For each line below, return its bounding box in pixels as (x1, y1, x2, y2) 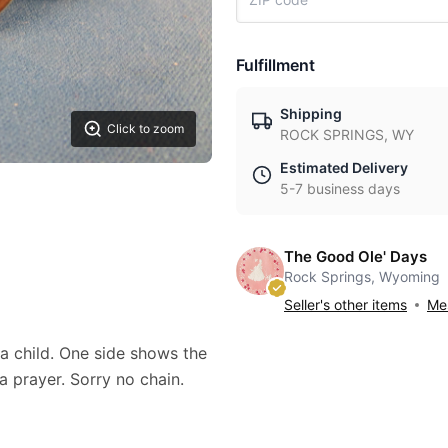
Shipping (280, 105, 342, 122)
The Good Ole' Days (284, 247, 427, 266)
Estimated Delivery (280, 159, 408, 176)
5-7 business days (280, 180, 400, 197)
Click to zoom (107, 121, 184, 136)
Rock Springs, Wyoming (284, 268, 440, 285)
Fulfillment (236, 55, 315, 75)
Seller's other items (284, 296, 407, 313)
